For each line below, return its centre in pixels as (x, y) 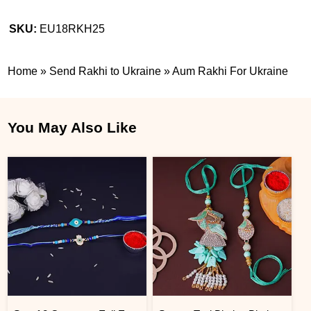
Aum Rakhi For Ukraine (230, 71)
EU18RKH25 (73, 28)
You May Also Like (73, 127)
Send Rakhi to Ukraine (106, 71)
